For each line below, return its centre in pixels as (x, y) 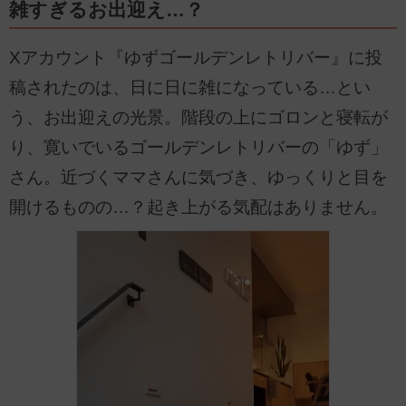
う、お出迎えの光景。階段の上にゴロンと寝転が (198, 118)
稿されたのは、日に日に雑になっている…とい (190, 88)
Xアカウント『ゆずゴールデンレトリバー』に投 (196, 58)
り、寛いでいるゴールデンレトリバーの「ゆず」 (198, 148)
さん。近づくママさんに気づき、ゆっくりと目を (198, 178)
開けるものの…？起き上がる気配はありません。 (198, 208)
